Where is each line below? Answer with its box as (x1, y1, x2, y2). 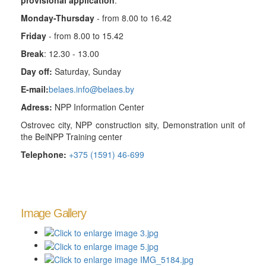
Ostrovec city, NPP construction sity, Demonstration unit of (21, 119, 245, 131)
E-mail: (21, 83, 49, 95)
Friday (21, 30, 46, 42)
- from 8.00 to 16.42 (94, 12, 172, 24)
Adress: (21, 101, 52, 113)
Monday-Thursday (21, 12, 94, 24)
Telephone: (21, 148, 66, 160)
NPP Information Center (52, 101, 144, 113)
